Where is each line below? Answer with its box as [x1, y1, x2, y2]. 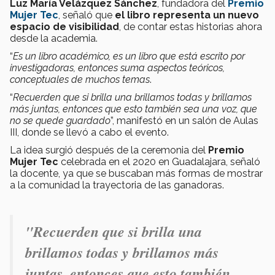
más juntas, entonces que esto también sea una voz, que [10, 103, 257, 115]
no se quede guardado [10, 115, 110, 127]
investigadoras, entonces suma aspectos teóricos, [10, 62, 225, 74]
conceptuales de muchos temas [10, 74, 150, 86]
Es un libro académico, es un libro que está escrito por [13, 50, 245, 63]
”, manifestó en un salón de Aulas [110, 115, 258, 127]
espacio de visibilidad [10, 21, 119, 33]
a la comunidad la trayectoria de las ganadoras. [10, 179, 224, 192]
